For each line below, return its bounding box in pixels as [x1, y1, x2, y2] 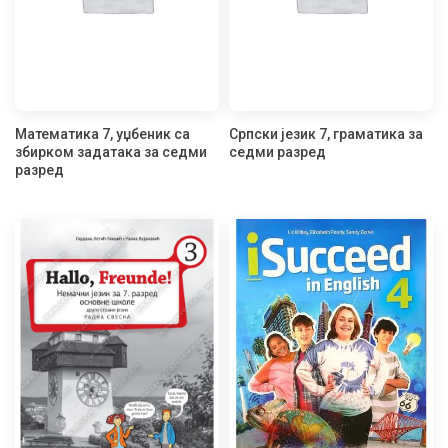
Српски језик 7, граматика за [229, 126, 423, 143]
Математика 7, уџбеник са [15, 126, 190, 143]
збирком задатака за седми [15, 144, 207, 161]
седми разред [229, 144, 326, 161]
